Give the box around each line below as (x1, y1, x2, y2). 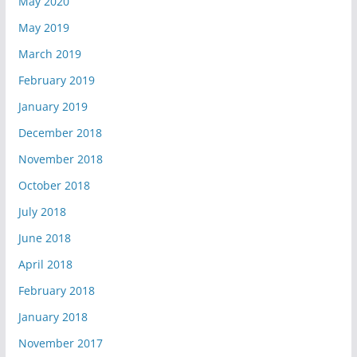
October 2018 (18, 178, 90, 194)
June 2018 (18, 230, 71, 246)
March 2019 (18, 46, 81, 62)
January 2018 (18, 309, 88, 325)
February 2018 (18, 283, 95, 299)
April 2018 (18, 257, 73, 273)
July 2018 (18, 204, 66, 220)
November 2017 (18, 335, 103, 351)
